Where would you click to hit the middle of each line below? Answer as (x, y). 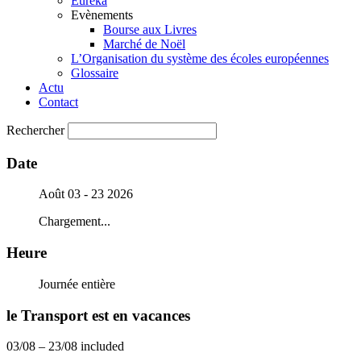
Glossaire (95, 73)
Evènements (102, 15)
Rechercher (37, 130)
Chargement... (75, 222)
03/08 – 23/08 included (65, 346)
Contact (58, 102)
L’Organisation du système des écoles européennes (200, 58)
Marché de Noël (144, 44)
